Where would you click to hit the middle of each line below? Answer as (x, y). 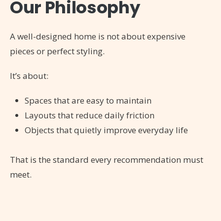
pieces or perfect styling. (57, 51)
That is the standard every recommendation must (107, 159)
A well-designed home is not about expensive (98, 36)
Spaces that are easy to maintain (88, 100)
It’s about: (29, 75)
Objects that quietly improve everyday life (106, 130)
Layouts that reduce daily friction (90, 115)
